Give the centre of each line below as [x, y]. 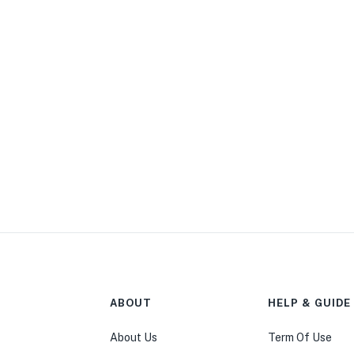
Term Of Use [300, 337]
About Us [134, 337]
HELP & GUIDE [310, 303]
